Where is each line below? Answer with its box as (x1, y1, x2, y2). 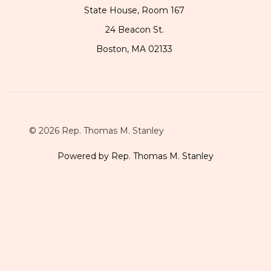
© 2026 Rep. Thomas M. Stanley (29, 125, 164, 136)
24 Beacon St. (105, 24, 164, 35)
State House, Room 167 (84, 4, 184, 16)
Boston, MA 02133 (96, 43, 172, 54)
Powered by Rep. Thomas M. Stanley (57, 150, 214, 162)
